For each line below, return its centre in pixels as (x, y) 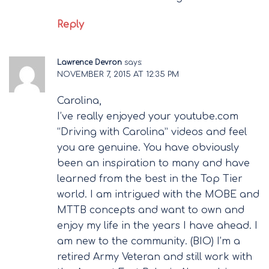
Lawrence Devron (89, 62)
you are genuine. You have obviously (148, 147)
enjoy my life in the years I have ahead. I (157, 225)
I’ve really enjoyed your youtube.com (148, 116)
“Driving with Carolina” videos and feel (152, 132)
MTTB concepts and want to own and (151, 210)
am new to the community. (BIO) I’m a (149, 241)
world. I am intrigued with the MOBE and (158, 194)
